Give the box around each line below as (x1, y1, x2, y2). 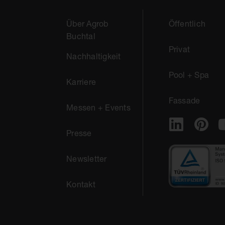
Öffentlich (168, 19, 205, 28)
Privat (168, 44, 190, 54)
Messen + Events (66, 102, 131, 112)
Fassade (168, 95, 200, 105)
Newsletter (66, 154, 107, 163)
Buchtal (66, 31, 95, 41)
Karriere (66, 77, 96, 86)
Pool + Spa (168, 70, 209, 79)
